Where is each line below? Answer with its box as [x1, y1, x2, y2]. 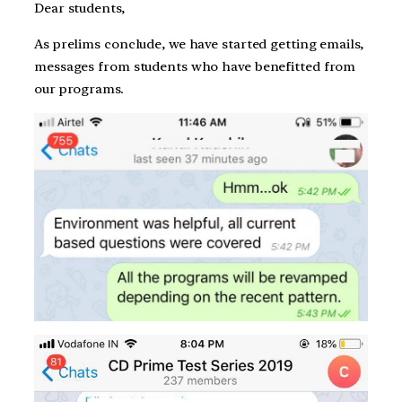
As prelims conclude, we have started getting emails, [34, 35, 363, 52]
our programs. [34, 80, 124, 97]
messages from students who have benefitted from [34, 57, 356, 74]
